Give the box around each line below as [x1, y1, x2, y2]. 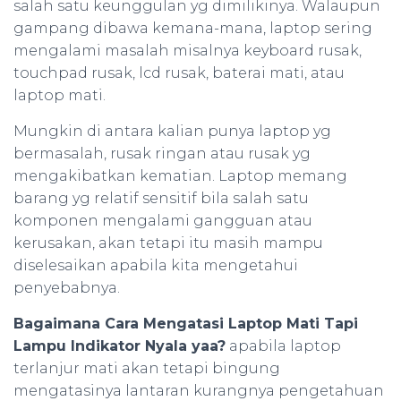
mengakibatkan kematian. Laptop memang [13, 167, 347, 184]
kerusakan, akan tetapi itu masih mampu [13, 235, 323, 252]
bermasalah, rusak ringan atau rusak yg [13, 145, 311, 162]
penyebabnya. [13, 279, 120, 296]
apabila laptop [226, 337, 341, 354]
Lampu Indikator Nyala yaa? [13, 337, 226, 354]
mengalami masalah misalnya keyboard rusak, [13, 42, 362, 59]
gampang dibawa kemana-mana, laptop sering [13, 20, 372, 37]
